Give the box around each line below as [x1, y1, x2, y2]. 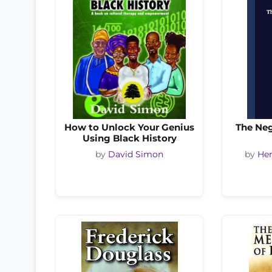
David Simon [108, 149, 163, 160]
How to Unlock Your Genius [64, 121, 194, 133]
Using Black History [82, 132, 177, 144]
